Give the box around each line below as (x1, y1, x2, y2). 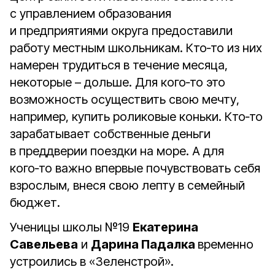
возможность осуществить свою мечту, (10, 92, 239, 107)
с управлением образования (10, 6, 171, 21)
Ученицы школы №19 (10, 220, 133, 234)
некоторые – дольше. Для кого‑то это (10, 75, 225, 90)
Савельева (10, 237, 78, 252)
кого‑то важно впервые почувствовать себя (10, 161, 260, 176)
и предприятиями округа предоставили (10, 23, 233, 38)
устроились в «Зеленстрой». (10, 254, 174, 269)
